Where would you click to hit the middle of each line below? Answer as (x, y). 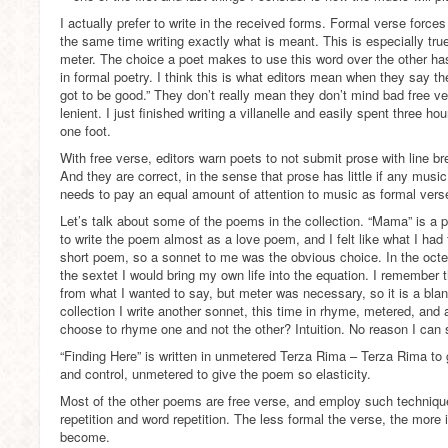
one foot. (85, 130)
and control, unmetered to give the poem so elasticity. (215, 373)
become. (85, 436)
